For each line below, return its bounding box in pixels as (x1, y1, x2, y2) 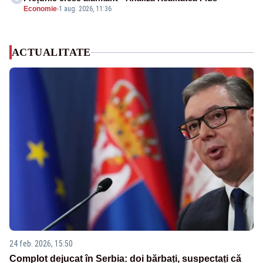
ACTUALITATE (12, 46, 91, 59)
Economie (23, 5, 57, 14)
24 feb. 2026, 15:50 (9, 238, 73, 248)
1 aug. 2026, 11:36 (59, 5, 112, 14)
